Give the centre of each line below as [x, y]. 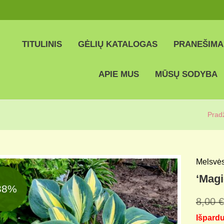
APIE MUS [119, 74]
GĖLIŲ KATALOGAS [118, 44]
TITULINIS [42, 44]
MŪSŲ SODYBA [186, 74]
